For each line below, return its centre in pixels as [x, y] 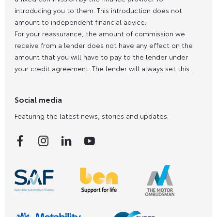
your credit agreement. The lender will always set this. [103, 68]
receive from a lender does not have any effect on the [104, 45]
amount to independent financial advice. [80, 22]
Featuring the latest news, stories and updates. [92, 116]
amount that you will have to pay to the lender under [101, 56]
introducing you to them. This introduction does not [98, 10]
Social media [38, 99]
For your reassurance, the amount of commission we [100, 33]
